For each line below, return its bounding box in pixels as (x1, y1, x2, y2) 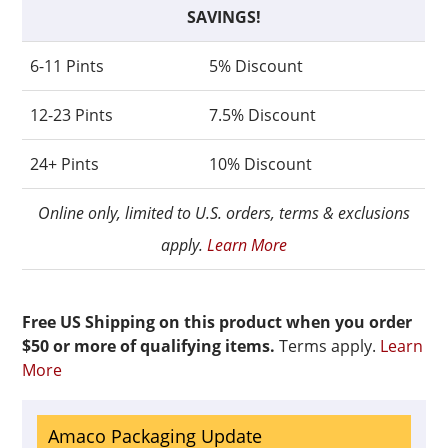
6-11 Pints (30, 55, 105, 77)
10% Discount (209, 153, 313, 175)
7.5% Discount (209, 104, 317, 126)
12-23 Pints (30, 104, 114, 126)
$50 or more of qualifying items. (22, 335, 276, 357)
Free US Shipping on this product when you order (22, 311, 413, 333)
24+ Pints (30, 153, 100, 175)
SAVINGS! (186, 6, 261, 28)
